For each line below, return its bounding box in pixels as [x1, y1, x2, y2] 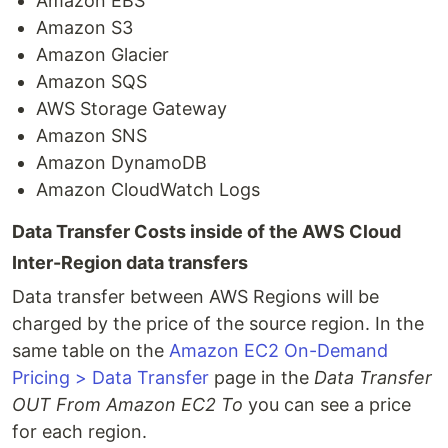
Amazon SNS [36, 125, 147, 146]
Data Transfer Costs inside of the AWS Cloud [12, 221, 401, 242]
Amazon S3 [36, 17, 133, 38]
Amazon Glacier [36, 44, 169, 65]
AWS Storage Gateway [36, 98, 227, 119]
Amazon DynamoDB [36, 152, 207, 173]
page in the [209, 367, 314, 388]
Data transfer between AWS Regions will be [12, 286, 379, 307]
